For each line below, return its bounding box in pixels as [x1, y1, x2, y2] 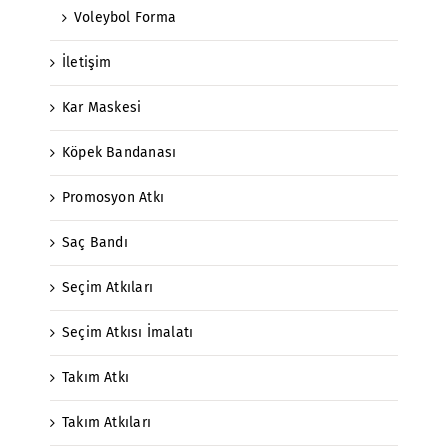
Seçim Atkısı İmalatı [62, 323, 194, 341]
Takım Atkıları [62, 413, 151, 431]
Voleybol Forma [74, 8, 176, 26]
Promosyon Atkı [62, 188, 164, 206]
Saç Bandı [62, 233, 128, 251]
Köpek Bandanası [62, 143, 177, 161]
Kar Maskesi [62, 98, 142, 116]
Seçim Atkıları [62, 278, 153, 296]
